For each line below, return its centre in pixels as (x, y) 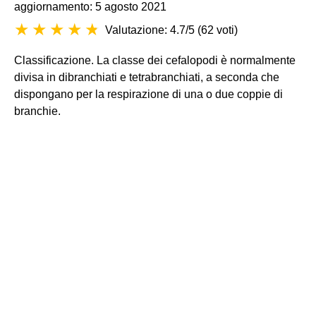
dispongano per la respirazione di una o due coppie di (148, 94)
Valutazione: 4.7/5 (150, 30)
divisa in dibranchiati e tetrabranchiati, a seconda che (147, 77)
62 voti (218, 30)
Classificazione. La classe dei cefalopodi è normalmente (155, 60)
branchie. (37, 111)
